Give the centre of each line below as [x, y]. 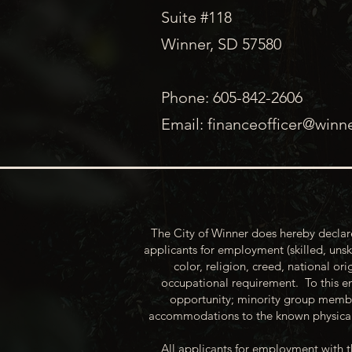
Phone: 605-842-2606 [232, 98]
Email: [184, 125]
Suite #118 [196, 18]
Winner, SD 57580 [221, 44]
